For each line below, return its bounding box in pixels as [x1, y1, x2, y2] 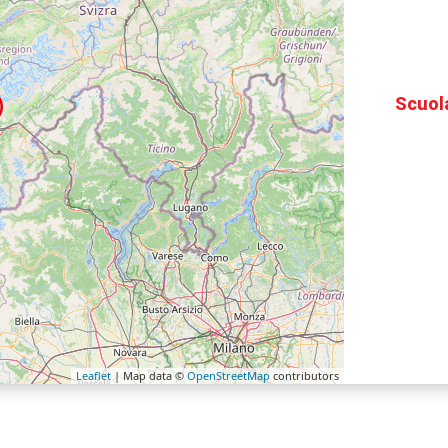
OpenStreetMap [187, 367, 270, 383]
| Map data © [111, 367, 187, 383]
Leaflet [76, 367, 111, 383]
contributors [270, 367, 339, 383]
